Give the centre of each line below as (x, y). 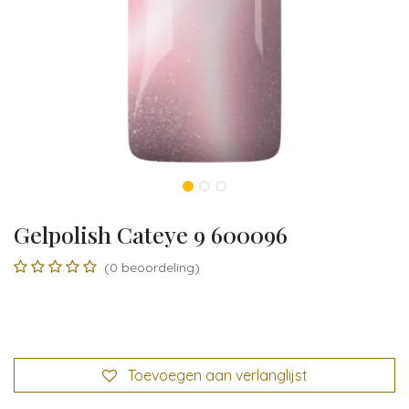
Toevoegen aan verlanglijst (217, 375)
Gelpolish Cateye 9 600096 (151, 234)
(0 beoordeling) (152, 267)
